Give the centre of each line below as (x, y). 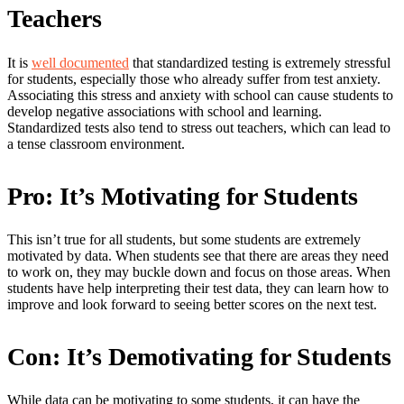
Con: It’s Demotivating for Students (199, 356)
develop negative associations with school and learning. (165, 111)
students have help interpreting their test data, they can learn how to (198, 288)
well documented (80, 62)
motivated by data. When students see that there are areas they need (198, 255)
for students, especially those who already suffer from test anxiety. (194, 78)
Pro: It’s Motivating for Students (183, 196)
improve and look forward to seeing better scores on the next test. (192, 304)
